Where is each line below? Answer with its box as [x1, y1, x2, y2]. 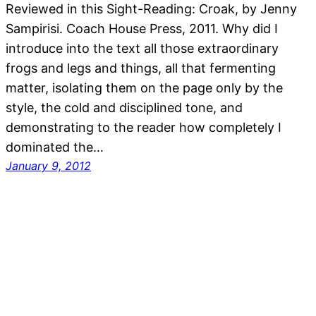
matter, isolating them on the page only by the [6, 80, 283, 96]
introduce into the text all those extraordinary [6, 41, 279, 56]
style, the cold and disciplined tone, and [6, 100, 243, 116]
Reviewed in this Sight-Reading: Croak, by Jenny [6, 1, 297, 17]
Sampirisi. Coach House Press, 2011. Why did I [6, 21, 278, 37]
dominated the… [6, 140, 104, 155]
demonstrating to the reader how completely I [6, 120, 281, 135]
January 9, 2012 [6, 159, 91, 174]
